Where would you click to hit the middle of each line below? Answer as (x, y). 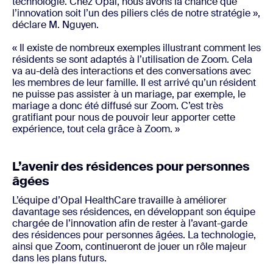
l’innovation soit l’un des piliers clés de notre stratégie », (136, 13)
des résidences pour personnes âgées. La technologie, (134, 235)
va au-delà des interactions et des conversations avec (132, 71)
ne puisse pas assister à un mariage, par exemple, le (129, 94)
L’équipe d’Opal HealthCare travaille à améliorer (119, 200)
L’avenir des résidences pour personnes (131, 167)
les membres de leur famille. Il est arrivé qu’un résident (134, 83)
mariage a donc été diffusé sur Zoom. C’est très (118, 106)
